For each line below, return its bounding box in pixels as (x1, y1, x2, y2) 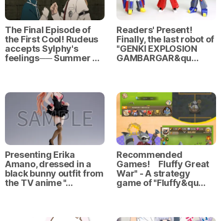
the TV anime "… (5, 177, 73, 188)
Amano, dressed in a (5, 158, 91, 169)
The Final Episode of (5, 24, 91, 35)
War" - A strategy (116, 168, 190, 179)
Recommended (116, 149, 183, 160)
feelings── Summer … (5, 52, 100, 63)
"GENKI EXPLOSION (116, 43, 197, 54)
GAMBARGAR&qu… (116, 52, 199, 63)
